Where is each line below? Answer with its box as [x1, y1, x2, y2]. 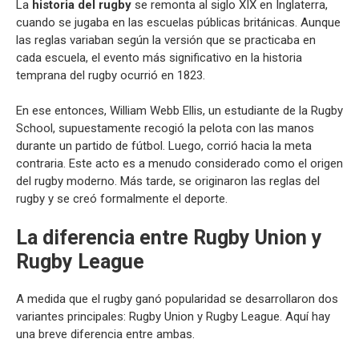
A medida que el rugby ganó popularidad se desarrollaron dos [16, 291, 338, 306]
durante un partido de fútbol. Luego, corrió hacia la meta [16, 139, 312, 153]
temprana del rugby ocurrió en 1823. [16, 67, 205, 83]
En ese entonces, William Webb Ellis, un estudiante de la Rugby [16, 103, 343, 118]
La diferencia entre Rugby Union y [16, 225, 322, 249]
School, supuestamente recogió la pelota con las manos [16, 121, 314, 135]
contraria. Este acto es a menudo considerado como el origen [16, 156, 343, 171]
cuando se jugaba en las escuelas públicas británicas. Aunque [16, 14, 341, 30]
